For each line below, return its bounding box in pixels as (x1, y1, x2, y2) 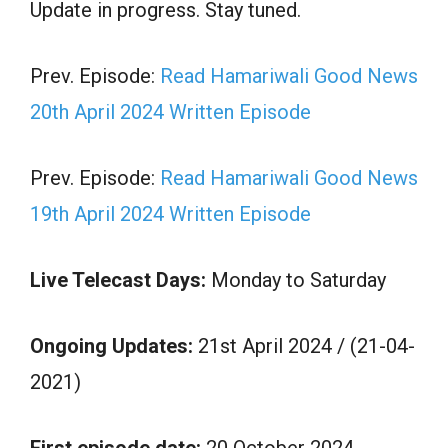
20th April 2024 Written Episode (30, 99, 311, 124)
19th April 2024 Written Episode (30, 201, 311, 226)
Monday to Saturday (206, 267, 386, 292)
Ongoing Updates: (30, 333, 198, 358)
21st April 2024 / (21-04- (198, 333, 415, 358)
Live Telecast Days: (30, 267, 206, 292)
